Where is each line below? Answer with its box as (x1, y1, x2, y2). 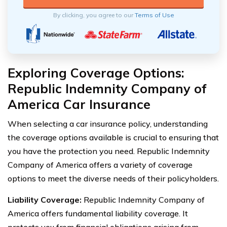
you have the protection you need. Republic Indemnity (8, 145, 210, 156)
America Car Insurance (8, 96, 150, 112)
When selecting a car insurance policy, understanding (8, 118, 208, 129)
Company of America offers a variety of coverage (8, 159, 193, 170)
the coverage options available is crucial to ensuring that (8, 132, 219, 142)
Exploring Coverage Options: (8, 64, 184, 81)
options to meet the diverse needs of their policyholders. (8, 173, 219, 183)
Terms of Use (134, 11, 174, 19)
